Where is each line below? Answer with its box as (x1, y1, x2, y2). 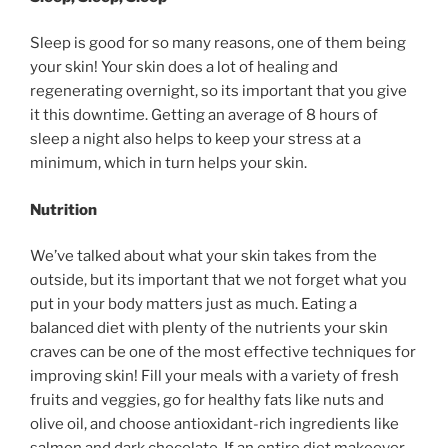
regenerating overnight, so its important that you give (30, 82, 407, 101)
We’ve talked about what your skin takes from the (30, 247, 377, 266)
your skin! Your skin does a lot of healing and (30, 58, 338, 77)
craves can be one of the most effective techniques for (30, 343, 416, 362)
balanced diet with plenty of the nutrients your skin (30, 319, 388, 338)
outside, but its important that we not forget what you (30, 271, 407, 290)
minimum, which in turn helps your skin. (30, 154, 307, 173)
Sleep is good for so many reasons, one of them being (30, 34, 406, 53)
